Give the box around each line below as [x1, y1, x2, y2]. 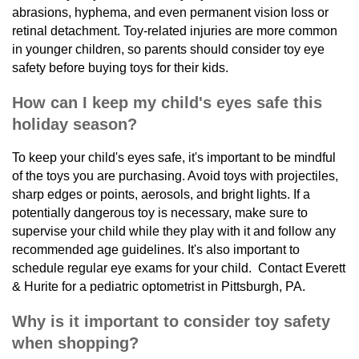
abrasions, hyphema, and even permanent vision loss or [12, 5, 329, 19]
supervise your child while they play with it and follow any [12, 224, 336, 238]
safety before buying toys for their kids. [12, 60, 228, 75]
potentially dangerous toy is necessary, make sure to [12, 205, 308, 220]
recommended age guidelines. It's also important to [12, 242, 300, 256]
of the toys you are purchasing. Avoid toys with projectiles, [12, 168, 338, 183]
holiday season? [12, 115, 137, 133]
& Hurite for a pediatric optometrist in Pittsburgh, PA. [12, 279, 305, 293]
